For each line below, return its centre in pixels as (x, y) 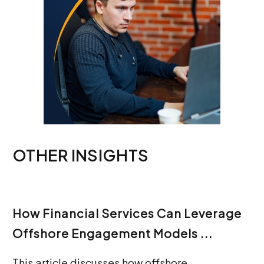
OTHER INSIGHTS (81, 155)
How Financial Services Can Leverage (127, 213)
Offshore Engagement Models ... (113, 233)
